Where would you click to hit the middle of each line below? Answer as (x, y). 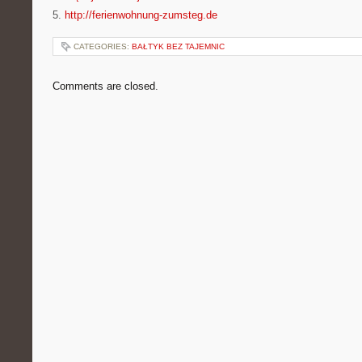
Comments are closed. (105, 86)
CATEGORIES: (103, 46)
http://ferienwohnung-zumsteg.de (141, 15)
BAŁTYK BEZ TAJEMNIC (178, 46)
